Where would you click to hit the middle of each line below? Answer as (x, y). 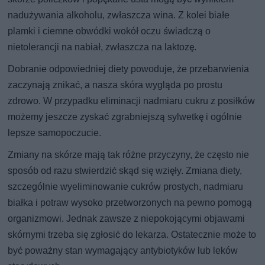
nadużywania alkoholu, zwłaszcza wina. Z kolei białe (119, 15)
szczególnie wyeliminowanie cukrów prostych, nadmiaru (126, 186)
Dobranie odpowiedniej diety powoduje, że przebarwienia (129, 69)
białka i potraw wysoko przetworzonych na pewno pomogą (130, 202)
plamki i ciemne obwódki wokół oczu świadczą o (109, 31)
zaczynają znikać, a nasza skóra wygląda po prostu (115, 85)
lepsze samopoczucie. (55, 132)
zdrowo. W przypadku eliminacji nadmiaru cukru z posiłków (132, 101)
